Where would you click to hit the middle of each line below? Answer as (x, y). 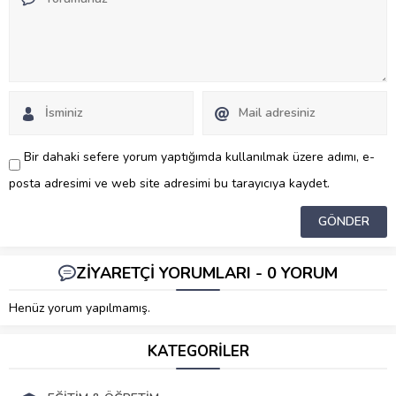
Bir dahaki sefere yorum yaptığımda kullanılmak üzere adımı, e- (199, 156)
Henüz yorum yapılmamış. (80, 308)
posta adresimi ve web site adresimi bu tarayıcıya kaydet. (169, 183)
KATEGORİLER (198, 351)
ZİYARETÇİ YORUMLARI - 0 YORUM (207, 273)
